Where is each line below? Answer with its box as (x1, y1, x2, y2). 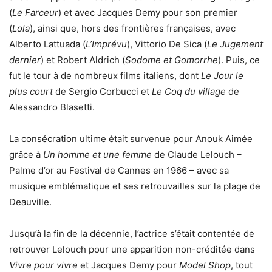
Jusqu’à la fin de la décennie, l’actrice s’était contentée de (9, 228, 254, 240)
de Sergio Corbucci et (53, 86, 152, 98)
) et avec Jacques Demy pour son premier (58, 7, 237, 19)
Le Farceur (12, 7, 58, 19)
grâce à (9, 149, 43, 161)
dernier (9, 54, 41, 66)
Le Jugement (207, 38, 263, 50)
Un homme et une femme (43, 149, 152, 161)
